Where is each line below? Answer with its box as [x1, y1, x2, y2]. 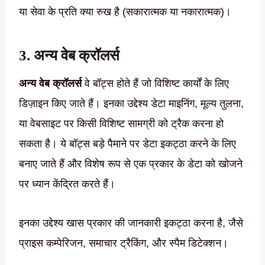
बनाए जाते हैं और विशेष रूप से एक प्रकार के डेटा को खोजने [19, 158, 243, 170]
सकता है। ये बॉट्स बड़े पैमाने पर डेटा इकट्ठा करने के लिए [19, 138, 236, 150]
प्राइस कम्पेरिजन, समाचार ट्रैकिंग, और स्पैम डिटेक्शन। [19, 237, 228, 250]
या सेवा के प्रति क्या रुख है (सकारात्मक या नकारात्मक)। [19, 6, 231, 18]
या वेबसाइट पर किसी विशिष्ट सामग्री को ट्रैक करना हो [19, 118, 224, 130]
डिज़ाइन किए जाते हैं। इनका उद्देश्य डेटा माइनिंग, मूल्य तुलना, [19, 98, 244, 110]
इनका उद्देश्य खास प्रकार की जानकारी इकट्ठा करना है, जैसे [19, 217, 243, 230]
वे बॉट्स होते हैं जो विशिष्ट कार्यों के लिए [82, 77, 229, 90]
